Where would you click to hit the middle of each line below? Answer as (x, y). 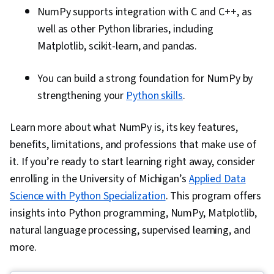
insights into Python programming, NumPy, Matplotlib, (133, 213)
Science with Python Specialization (88, 196)
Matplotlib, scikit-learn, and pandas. (117, 46)
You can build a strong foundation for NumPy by (145, 79)
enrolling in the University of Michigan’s (99, 179)
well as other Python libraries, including (125, 29)
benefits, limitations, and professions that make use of (133, 145)
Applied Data (217, 179)
